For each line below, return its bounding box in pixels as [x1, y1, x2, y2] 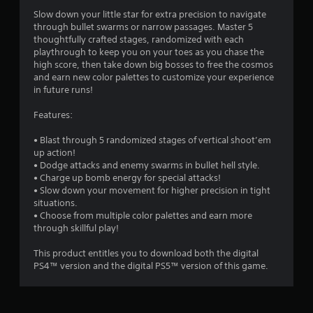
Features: [34, 108, 73, 121]
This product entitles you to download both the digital [34, 247, 259, 259]
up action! [34, 146, 75, 159]
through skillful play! [34, 221, 119, 234]
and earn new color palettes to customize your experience [34, 71, 274, 83]
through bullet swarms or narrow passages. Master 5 [34, 20, 253, 33]
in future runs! [34, 83, 93, 96]
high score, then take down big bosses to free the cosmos [34, 58, 273, 71]
